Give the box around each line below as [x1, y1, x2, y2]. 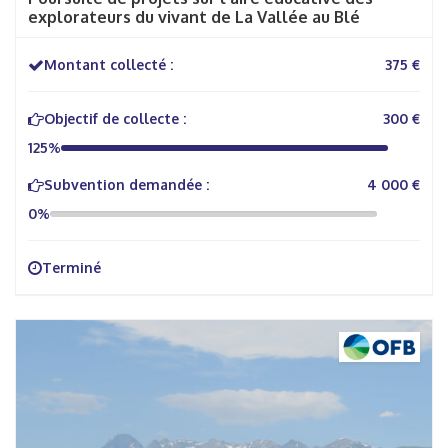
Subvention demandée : [44, 176, 209, 193]
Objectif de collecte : [44, 110, 186, 127]
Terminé [42, 259, 101, 276]
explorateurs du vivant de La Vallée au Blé [28, 7, 360, 27]
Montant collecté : [44, 56, 173, 73]
